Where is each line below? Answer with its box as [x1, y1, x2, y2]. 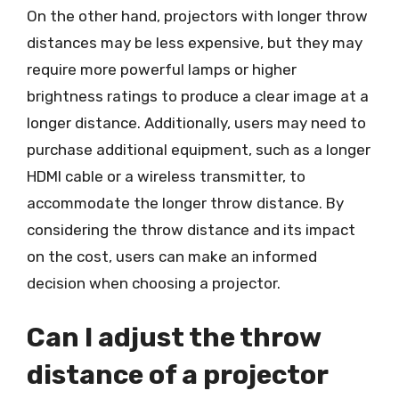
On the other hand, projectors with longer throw [27, 6, 368, 25]
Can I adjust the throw [27, 322, 321, 354]
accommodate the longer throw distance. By [27, 193, 344, 212]
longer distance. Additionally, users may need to [27, 113, 366, 132]
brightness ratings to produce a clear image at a [27, 86, 369, 105]
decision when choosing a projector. [27, 273, 281, 292]
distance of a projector [27, 359, 328, 391]
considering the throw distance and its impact [27, 220, 355, 239]
